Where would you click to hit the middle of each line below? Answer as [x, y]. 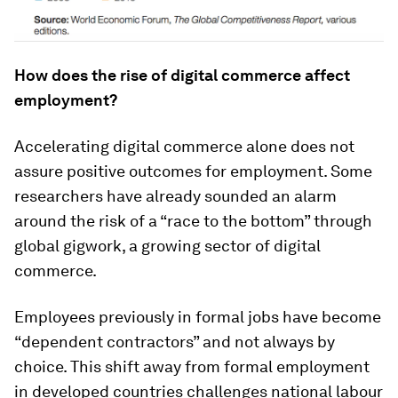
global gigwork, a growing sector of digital [167, 246]
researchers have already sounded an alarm [175, 196]
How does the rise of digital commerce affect [182, 75]
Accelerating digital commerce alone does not [184, 146]
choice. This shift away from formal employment [192, 366]
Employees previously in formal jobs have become [198, 317]
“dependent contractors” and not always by [175, 342]
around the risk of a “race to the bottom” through [193, 221]
